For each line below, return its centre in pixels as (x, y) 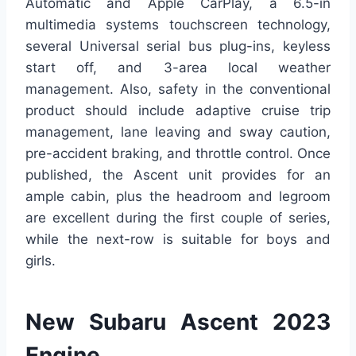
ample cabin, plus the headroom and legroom (178, 197)
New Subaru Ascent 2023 (178, 322)
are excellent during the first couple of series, (178, 218)
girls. (41, 261)
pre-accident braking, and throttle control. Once (178, 154)
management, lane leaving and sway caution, (178, 132)
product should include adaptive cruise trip (178, 111)
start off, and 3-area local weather (178, 68)
